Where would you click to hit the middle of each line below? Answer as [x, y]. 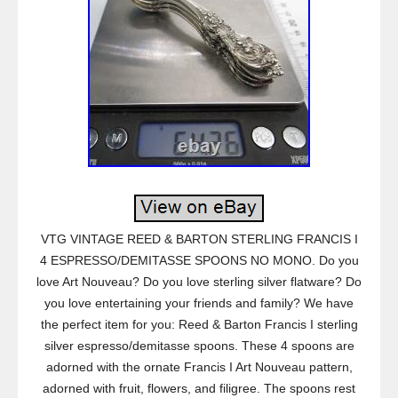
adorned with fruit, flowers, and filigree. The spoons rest [199, 388]
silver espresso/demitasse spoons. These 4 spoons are [199, 346]
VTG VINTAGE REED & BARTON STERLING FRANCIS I [199, 239]
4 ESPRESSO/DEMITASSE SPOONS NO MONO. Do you [199, 260]
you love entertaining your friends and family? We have [199, 303]
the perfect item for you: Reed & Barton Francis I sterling [199, 324]
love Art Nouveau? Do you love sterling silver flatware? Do [199, 282]
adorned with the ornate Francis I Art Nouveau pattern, [199, 367]
